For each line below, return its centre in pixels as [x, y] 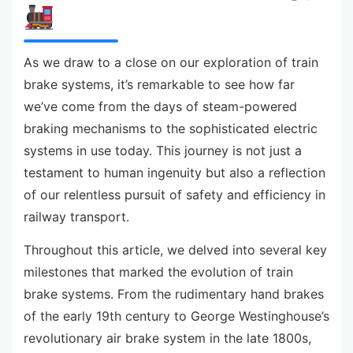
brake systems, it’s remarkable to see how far [159, 85]
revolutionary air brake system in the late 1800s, [167, 338]
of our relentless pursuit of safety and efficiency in [175, 195]
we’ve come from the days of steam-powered [160, 107]
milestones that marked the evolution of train [158, 271]
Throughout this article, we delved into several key [175, 249]
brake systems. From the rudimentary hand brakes [174, 294]
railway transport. [76, 217]
